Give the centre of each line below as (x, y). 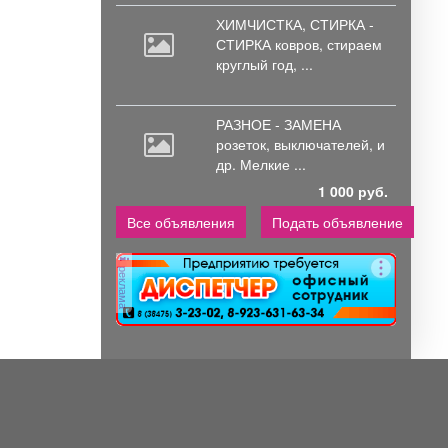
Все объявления (181, 222)
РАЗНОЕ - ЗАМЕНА (278, 124)
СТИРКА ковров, (271, 44)
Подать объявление (337, 222)
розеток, (245, 144)
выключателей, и (329, 144)
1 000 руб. (353, 191)
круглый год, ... (264, 64)
